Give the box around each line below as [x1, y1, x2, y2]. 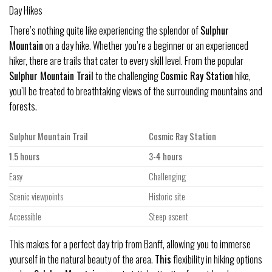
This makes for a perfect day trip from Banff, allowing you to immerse [9, 236, 251, 251]
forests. [9, 98, 37, 114]
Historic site [149, 189, 186, 203]
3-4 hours [149, 149, 183, 163]
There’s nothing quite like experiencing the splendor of [9, 22, 200, 38]
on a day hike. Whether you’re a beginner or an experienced [43, 38, 248, 53]
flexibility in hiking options [171, 251, 262, 267]
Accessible [9, 209, 41, 223]
